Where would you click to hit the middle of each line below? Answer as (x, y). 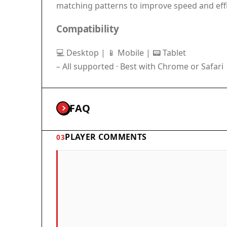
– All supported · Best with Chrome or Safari (140, 66)
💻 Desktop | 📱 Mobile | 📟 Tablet (121, 52)
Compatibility (88, 28)
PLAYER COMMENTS (106, 137)
